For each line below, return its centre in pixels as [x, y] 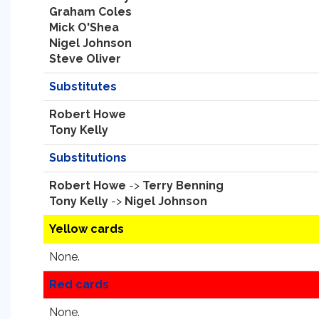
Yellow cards [87, 229]
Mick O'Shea [84, 27]
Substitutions [88, 158]
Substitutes [83, 87]
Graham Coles [90, 12]
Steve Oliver [85, 59]
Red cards [79, 284]
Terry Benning [183, 185]
